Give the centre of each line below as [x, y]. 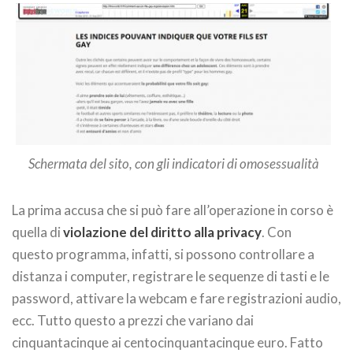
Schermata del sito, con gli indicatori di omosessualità [173, 163]
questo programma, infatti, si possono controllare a [163, 254]
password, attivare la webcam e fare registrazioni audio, [176, 298]
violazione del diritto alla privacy [162, 232]
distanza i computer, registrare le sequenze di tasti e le [171, 276]
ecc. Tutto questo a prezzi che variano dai [133, 320]
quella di [37, 232]
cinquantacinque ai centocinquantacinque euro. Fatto [167, 342]
